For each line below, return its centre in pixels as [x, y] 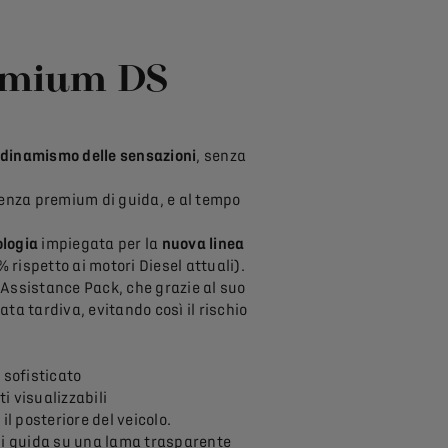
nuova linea [203, 244]
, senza [221, 156]
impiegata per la [100, 244]
